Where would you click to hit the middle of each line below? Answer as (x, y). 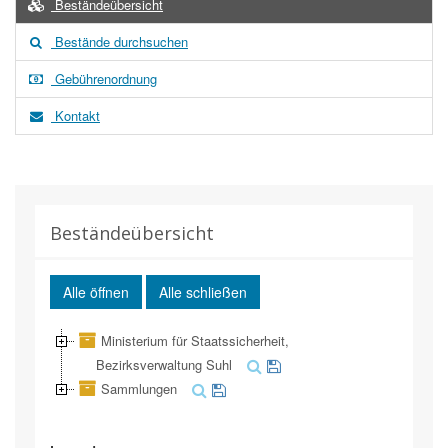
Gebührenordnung (104, 78)
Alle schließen (203, 291)
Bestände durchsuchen (119, 41)
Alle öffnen (96, 291)
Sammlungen (139, 388)
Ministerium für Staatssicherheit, (195, 340)
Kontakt (75, 115)
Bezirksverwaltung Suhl (164, 364)
